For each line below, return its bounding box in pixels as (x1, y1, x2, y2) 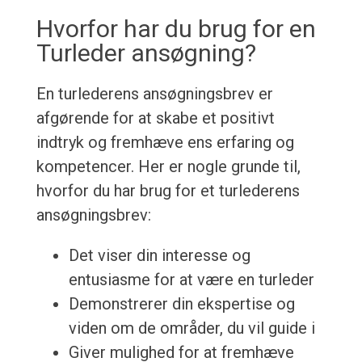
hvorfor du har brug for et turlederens (36, 181, 300, 201)
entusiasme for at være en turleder (68, 270, 314, 290)
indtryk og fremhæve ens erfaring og (36, 133, 294, 153)
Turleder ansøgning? (36, 39, 256, 68)
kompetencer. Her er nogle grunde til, (36, 157, 301, 177)
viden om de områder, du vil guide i (68, 318, 315, 339)
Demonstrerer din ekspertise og (68, 294, 295, 314)
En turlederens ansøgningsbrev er (36, 84, 273, 104)
